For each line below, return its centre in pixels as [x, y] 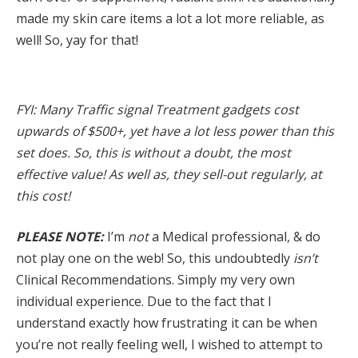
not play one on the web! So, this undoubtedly [155, 259]
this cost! [43, 195]
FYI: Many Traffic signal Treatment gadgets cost [157, 109]
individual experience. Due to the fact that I [144, 302]
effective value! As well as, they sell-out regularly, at [169, 174]
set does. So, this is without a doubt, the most [153, 152]
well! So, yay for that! [77, 40]
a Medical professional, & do [235, 237]
